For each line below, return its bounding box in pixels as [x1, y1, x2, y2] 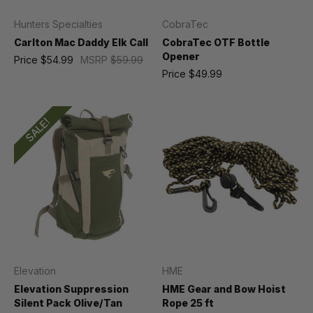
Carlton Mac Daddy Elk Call [14, 36, 148, 48]
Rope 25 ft [161, 297, 214, 309]
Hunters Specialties [14, 17, 103, 30]
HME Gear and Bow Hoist [161, 283, 286, 295]
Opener [161, 50, 200, 62]
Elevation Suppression [14, 283, 129, 295]
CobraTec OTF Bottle [161, 36, 270, 48]
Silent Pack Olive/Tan [14, 297, 122, 309]
